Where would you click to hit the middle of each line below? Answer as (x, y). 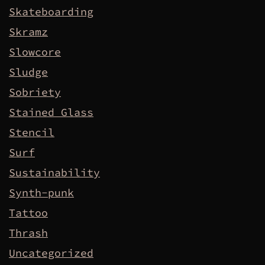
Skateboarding (51, 12)
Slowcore (35, 52)
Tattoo (28, 213)
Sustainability (54, 173)
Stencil (32, 132)
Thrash (28, 233)
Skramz (28, 32)
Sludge (28, 72)
